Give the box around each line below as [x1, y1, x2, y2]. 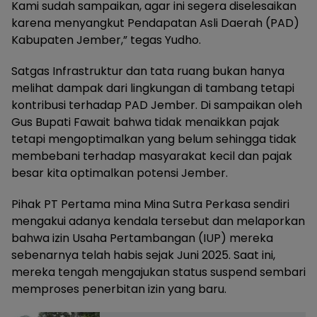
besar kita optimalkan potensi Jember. [11, 164, 228, 181]
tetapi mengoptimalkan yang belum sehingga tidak [11, 130, 296, 147]
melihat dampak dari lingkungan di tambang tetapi [11, 79, 294, 96]
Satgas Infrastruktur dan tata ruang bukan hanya [11, 62, 284, 79]
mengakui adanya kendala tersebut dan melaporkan [11, 212, 305, 229]
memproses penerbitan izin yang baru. [11, 280, 226, 297]
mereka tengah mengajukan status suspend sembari [11, 263, 306, 280]
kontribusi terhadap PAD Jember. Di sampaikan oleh [11, 96, 302, 113]
